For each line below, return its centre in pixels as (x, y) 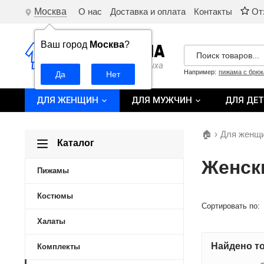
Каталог (76, 143)
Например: (200, 72)
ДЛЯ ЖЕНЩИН (69, 100)
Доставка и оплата (148, 11)
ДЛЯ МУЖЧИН (163, 100)
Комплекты (59, 247)
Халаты (51, 221)
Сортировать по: (231, 206)
